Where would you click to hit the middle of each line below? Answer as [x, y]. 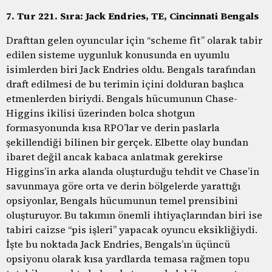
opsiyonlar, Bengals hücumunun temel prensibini [122, 200]
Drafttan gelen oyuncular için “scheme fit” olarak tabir [134, 40]
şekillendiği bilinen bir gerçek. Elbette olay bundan [127, 142]
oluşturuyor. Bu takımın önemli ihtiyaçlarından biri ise [134, 215]
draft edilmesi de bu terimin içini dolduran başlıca [125, 83]
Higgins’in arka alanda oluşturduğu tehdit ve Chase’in [133, 171]
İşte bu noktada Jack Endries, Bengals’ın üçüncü [118, 244]
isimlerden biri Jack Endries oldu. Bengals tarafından [131, 69]
